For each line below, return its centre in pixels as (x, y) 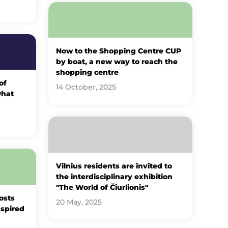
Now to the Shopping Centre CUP (119, 51)
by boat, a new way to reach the (117, 62)
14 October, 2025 (86, 87)
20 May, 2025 (79, 202)
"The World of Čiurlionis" (102, 187)
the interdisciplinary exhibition (115, 176)
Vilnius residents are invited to (114, 166)
